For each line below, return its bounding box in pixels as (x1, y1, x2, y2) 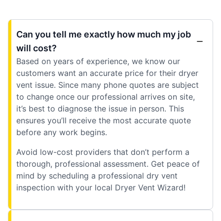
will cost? (16, 42, 57, 53)
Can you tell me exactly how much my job (16, 29, 191, 39)
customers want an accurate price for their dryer (16, 68, 198, 78)
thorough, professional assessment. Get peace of (16, 158, 200, 169)
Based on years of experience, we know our (16, 56, 180, 66)
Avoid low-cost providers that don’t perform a (16, 147, 189, 157)
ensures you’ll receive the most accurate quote (16, 115, 191, 125)
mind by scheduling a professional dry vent (16, 170, 178, 181)
